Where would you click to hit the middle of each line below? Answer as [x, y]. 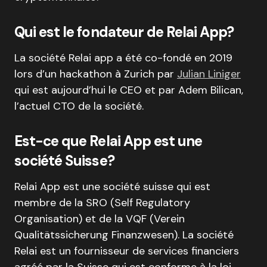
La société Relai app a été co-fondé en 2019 [123, 58]
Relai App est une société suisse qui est [112, 186]
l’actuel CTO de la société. [79, 106]
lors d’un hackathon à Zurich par [96, 74]
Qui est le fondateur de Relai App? [124, 32]
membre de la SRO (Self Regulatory [102, 202]
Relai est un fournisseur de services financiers [127, 251]
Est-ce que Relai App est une [108, 141]
